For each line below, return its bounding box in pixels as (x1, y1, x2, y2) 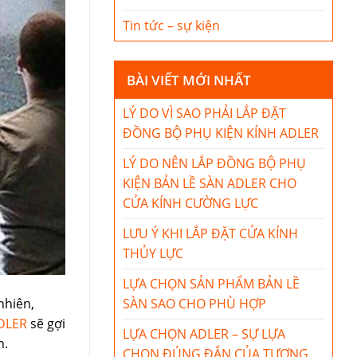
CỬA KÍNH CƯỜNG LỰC (123, 194, 258, 212)
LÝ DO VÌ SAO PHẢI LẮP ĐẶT (123, 104, 286, 122)
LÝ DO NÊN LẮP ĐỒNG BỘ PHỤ (123, 155, 306, 172)
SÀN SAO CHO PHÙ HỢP (123, 295, 266, 312)
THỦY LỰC (123, 245, 183, 262)
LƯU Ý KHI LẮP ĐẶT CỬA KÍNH (123, 225, 298, 242)
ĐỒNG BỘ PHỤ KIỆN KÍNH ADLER (123, 124, 319, 142)
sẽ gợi (27, 314, 65, 332)
